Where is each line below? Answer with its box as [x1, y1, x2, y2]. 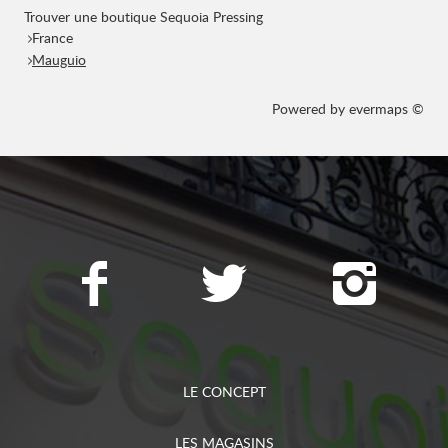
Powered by [272, 99, 349, 118]
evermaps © [349, 99, 424, 118]
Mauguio [32, 50, 86, 69]
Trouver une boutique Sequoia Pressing [24, 7, 263, 26]
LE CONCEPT [182, 382, 266, 401]
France [32, 28, 73, 47]
